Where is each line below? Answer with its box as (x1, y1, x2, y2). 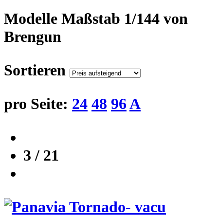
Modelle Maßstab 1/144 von (4, 9, 188, 27)
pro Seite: (4, 94, 68, 112)
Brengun (4, 27, 61, 45)
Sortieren (4, 61, 66, 79)
